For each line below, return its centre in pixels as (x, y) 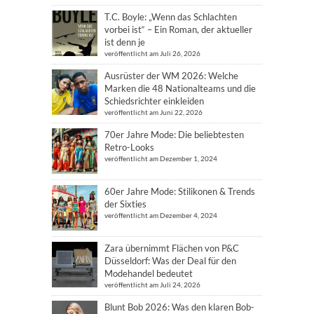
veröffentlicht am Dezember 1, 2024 (161, 158)
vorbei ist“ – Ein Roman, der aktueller (178, 29)
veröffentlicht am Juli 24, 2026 (152, 284)
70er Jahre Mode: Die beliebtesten (174, 134)
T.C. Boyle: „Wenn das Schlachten (171, 16)
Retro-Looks (129, 147)
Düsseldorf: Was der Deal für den (170, 260)
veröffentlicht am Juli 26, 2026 (152, 53)
